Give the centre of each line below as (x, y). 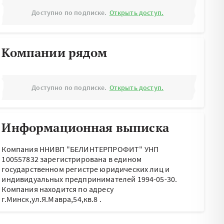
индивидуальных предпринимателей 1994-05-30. (89, 179)
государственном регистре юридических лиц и (86, 169)
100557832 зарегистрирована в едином (71, 159)
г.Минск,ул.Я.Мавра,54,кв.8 (50, 199)
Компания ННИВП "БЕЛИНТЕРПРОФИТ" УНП (80, 149)
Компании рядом (54, 52)
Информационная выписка (85, 127)
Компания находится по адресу (57, 189)
